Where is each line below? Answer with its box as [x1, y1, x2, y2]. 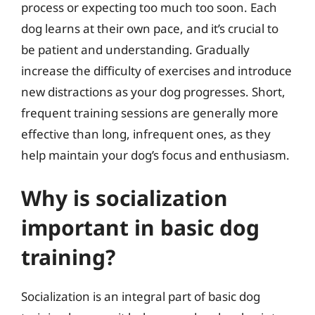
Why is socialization [21, 184, 228, 212]
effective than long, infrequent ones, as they [21, 125, 271, 142]
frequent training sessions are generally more [21, 104, 278, 121]
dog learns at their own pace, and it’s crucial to [21, 20, 278, 37]
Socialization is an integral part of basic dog [21, 288, 260, 304]
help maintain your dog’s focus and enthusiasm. [21, 146, 290, 163]
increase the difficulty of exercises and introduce [21, 62, 292, 79]
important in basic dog [21, 213, 259, 242]
